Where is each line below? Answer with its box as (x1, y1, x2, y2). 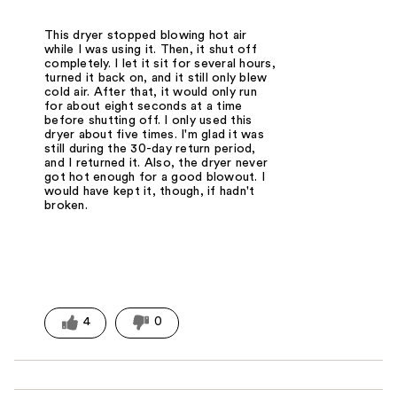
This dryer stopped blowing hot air (44, 28, 247, 42)
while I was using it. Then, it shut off (44, 43, 257, 56)
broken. (44, 198, 88, 212)
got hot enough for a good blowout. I (44, 170, 266, 183)
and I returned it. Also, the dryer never (44, 156, 269, 169)
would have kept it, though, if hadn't (44, 184, 255, 198)
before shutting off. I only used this (44, 113, 253, 127)
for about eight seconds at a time (44, 99, 243, 113)
